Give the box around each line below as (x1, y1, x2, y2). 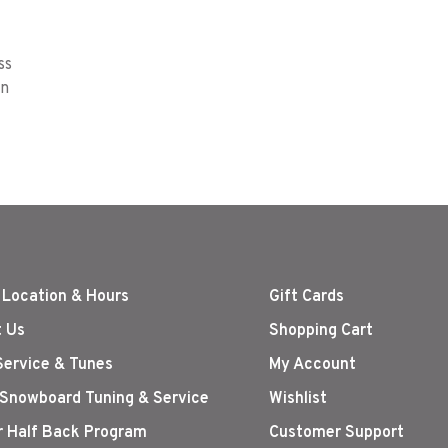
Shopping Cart (269, 321, 373, 342)
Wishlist (269, 389, 327, 410)
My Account (269, 355, 356, 376)
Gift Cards (269, 287, 344, 308)
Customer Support (269, 423, 404, 444)
